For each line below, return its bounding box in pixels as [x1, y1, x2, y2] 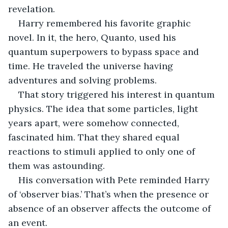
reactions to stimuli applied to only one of [8, 145, 197, 157]
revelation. [8, 3, 55, 15]
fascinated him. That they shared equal [8, 131, 182, 143]
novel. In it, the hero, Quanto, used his [8, 31, 179, 43]
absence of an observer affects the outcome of [8, 202, 213, 214]
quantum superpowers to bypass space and [8, 45, 202, 58]
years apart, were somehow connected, [8, 117, 182, 129]
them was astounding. [8, 159, 107, 172]
